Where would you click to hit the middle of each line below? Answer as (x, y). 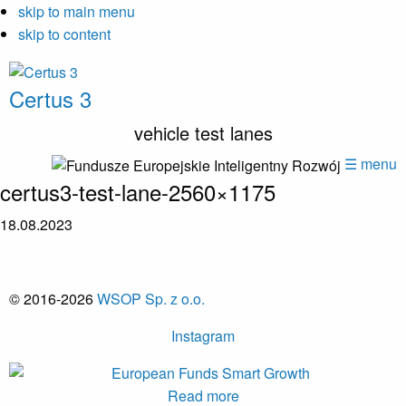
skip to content (64, 34)
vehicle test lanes (203, 132)
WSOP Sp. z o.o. (151, 298)
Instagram (203, 335)
